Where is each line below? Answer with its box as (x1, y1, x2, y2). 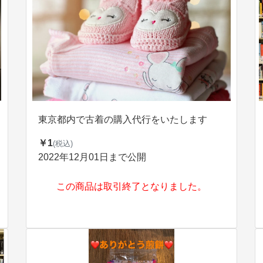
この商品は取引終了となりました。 (56, 181, 207, 191)
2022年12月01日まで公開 (38, 152, 146, 162)
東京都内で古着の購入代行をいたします (38, 114, 207, 124)
